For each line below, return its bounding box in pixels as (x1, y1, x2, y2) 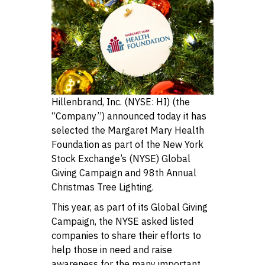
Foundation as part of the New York (51, 138, 203, 150)
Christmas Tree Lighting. (51, 180, 154, 193)
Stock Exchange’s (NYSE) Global (51, 152, 190, 164)
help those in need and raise (51, 243, 172, 256)
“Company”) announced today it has (51, 109, 206, 122)
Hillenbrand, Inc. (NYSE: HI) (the (51, 95, 190, 108)
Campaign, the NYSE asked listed (51, 215, 193, 227)
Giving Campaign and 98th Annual (51, 166, 196, 179)
